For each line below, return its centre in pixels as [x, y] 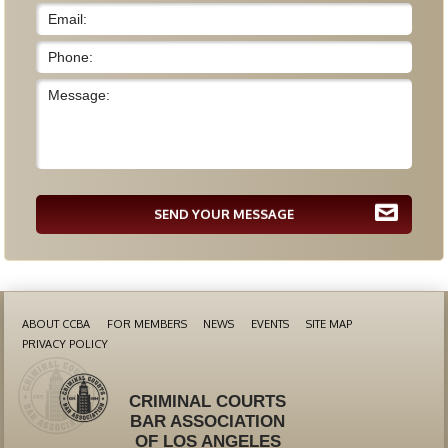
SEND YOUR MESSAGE [224, 214]
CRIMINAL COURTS [208, 401]
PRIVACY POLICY [64, 344]
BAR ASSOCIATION [208, 421]
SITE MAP [329, 324]
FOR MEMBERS [146, 324]
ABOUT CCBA [55, 324]
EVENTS [270, 324]
